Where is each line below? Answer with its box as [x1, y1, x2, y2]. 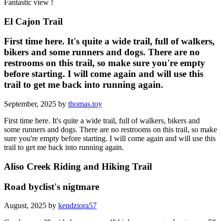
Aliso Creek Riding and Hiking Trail [4, 161, 152, 172]
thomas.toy [68, 100, 102, 109]
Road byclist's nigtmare [4, 181, 99, 192]
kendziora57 [58, 201, 97, 210]
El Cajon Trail [4, 16, 63, 27]
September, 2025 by [4, 100, 68, 109]
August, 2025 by [4, 201, 58, 210]
